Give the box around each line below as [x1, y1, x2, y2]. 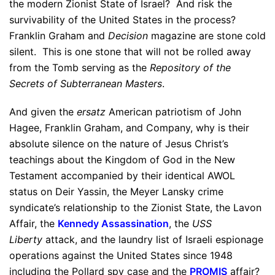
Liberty [9, 233, 42, 246]
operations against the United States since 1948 [9, 249, 233, 261]
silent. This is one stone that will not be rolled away [9, 45, 251, 58]
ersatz [77, 106, 106, 118]
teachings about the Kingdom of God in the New [9, 153, 235, 166]
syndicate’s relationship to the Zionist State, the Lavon [9, 201, 261, 214]
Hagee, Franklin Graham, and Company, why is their [9, 122, 249, 134]
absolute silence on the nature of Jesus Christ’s [9, 137, 228, 150]
